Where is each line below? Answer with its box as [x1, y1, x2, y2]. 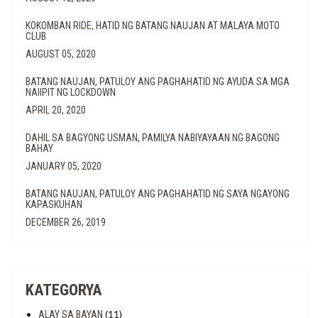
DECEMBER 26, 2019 [26, 216, 106, 228]
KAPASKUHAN [26, 199, 82, 210]
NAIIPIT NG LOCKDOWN [26, 87, 116, 98]
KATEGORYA [26, 281, 102, 299]
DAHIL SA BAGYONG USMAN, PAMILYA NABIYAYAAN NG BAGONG [26, 132, 280, 143]
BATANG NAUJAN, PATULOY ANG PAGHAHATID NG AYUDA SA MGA [26, 76, 290, 87]
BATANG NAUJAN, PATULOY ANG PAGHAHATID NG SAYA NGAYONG [26, 188, 290, 199]
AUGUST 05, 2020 [26, 48, 96, 60]
